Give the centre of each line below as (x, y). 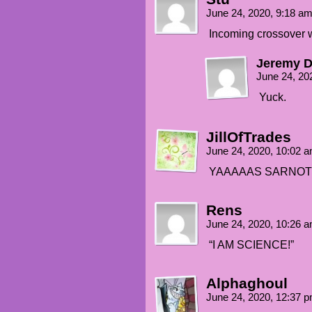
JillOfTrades (249, 137)
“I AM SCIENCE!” (251, 245)
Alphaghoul (247, 283)
